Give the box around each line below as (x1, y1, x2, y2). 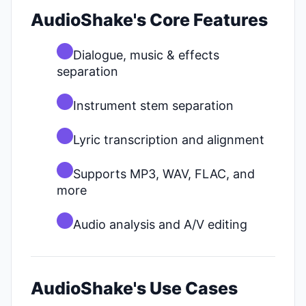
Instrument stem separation (73, 98, 234, 113)
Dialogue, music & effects (73, 48, 219, 62)
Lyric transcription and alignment (73, 133, 264, 147)
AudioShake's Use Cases (31, 278, 238, 298)
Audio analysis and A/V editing (73, 217, 247, 232)
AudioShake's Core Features (31, 10, 268, 30)
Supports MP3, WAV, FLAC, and (73, 167, 255, 181)
